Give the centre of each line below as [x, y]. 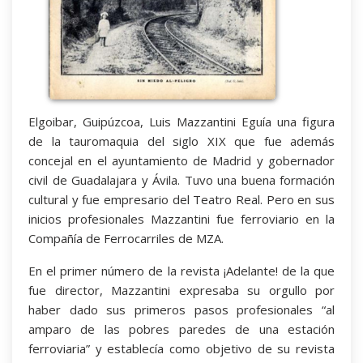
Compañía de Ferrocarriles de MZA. [126, 238]
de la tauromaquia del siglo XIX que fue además [181, 141]
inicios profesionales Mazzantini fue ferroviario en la [181, 218]
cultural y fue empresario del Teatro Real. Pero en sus [181, 199]
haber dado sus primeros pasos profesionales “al [181, 309]
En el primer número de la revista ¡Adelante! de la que [181, 270]
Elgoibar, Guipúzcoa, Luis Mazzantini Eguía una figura [181, 121]
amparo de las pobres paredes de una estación [181, 329]
